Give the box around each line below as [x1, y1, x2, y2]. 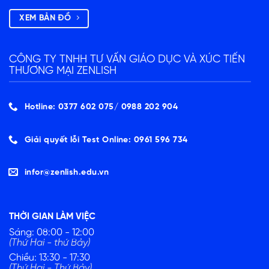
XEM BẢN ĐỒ [19, 14, 71, 23]
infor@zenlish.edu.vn [24, 168, 109, 178]
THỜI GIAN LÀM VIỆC [9, 211, 95, 222]
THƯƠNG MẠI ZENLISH [9, 65, 116, 77]
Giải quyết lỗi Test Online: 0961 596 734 [24, 135, 188, 145]
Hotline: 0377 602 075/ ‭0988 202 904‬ [24, 103, 178, 112]
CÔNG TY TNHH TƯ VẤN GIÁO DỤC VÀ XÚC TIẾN [9, 53, 245, 65]
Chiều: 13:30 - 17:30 [9, 252, 90, 263]
